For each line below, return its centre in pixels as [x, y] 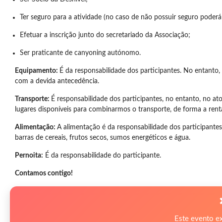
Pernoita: [29, 156]
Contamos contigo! [45, 173]
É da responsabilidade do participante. [102, 156]
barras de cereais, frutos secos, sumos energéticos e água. [103, 138]
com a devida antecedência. [57, 81]
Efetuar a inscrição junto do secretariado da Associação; [105, 35]
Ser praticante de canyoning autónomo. [80, 53]
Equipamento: [37, 71]
